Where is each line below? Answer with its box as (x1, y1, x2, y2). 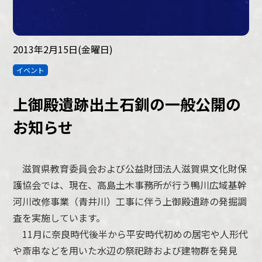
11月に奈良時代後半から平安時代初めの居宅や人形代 (13, 227, 249, 242)
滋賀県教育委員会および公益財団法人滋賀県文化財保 (13, 161, 247, 176)
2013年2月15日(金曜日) (13, 42, 113, 57)
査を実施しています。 (13, 211, 106, 225)
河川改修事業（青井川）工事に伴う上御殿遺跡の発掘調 (13, 194, 247, 209)
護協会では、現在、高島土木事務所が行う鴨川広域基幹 (13, 178, 247, 192)
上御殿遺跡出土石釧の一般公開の (13, 93, 242, 115)
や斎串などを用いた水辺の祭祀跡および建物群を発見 (13, 243, 238, 258)
